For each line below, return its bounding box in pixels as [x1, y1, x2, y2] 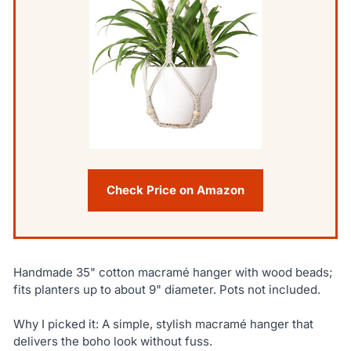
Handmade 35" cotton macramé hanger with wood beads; [13, 264, 333, 280]
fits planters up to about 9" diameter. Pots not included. [13, 281, 320, 297]
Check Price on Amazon [107, 182, 244, 197]
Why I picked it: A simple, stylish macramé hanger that [13, 317, 313, 332]
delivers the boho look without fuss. [13, 334, 212, 349]
